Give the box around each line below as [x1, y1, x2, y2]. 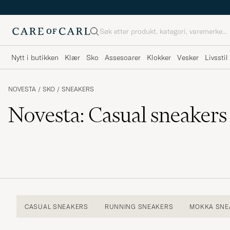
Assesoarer [105, 52, 141, 62]
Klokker [147, 52, 171, 62]
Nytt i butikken [11, 52, 59, 62]
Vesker [177, 52, 199, 62]
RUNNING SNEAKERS [104, 202, 174, 210]
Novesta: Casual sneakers [8, 102, 227, 128]
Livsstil [205, 52, 228, 62]
